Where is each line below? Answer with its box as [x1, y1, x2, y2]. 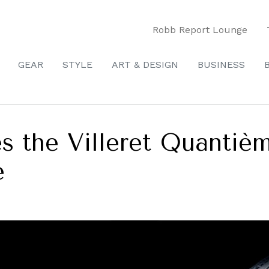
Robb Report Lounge [153, 23, 247, 35]
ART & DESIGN [112, 59, 178, 70]
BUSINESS [198, 59, 245, 70]
